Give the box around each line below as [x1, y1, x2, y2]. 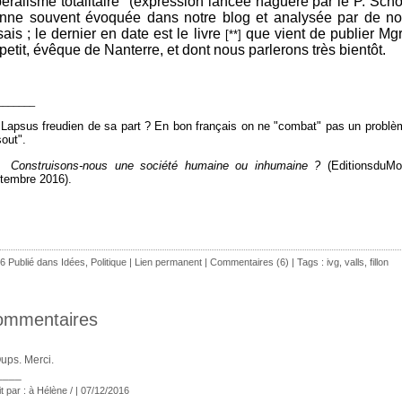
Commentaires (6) [210, 256, 289, 267]
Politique [91, 256, 127, 267]
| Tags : [289, 256, 327, 267]
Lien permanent [135, 256, 202, 267]
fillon [370, 256, 389, 267]
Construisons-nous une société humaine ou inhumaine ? [11, 158, 321, 172]
